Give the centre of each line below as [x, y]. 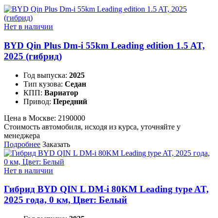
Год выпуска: [46, 75]
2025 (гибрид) [33, 56]
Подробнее [22, 144]
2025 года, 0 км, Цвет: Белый [65, 200]
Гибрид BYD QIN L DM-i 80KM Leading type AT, [106, 189]
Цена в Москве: [31, 118]
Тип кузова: [44, 84]
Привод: [38, 101]
